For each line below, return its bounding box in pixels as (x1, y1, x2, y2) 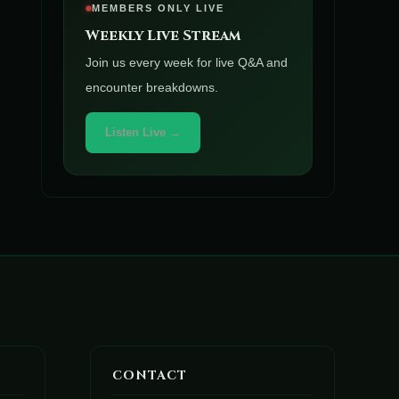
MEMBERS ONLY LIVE (92, 3, 224, 14)
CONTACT (112, 367, 187, 385)
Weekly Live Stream (85, 26, 240, 46)
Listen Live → (105, 126, 181, 140)
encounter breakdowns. (85, 80, 218, 95)
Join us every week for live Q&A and (85, 55, 288, 70)
